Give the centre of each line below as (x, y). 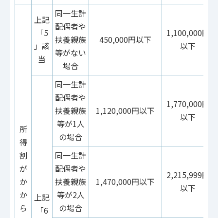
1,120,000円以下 (125, 110)
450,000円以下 (125, 39)
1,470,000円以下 (125, 181)
